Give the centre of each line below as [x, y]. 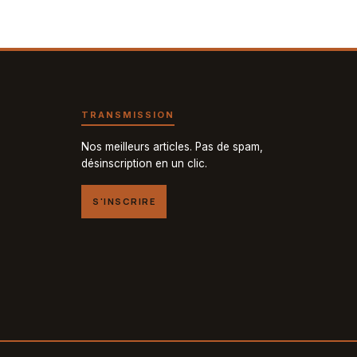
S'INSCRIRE [124, 201]
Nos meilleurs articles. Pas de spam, [173, 146]
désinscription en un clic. [145, 163]
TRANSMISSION [128, 114]
